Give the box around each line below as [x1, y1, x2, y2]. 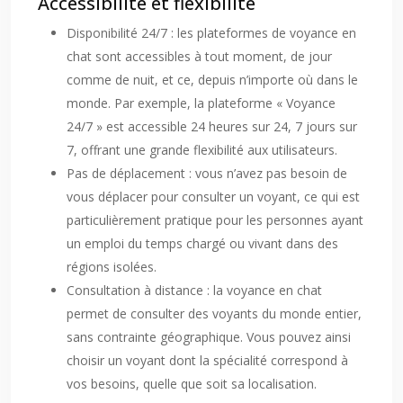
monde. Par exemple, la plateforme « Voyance [67, 94, 336, 112]
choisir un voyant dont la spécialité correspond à [67, 352, 348, 369]
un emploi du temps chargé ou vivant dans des [67, 235, 338, 252]
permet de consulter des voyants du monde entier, [67, 305, 362, 322]
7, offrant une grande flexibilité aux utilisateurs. [67, 141, 337, 158]
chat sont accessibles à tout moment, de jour [67, 48, 332, 65]
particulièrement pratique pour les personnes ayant [67, 211, 363, 228]
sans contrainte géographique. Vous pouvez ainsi [67, 328, 351, 345]
